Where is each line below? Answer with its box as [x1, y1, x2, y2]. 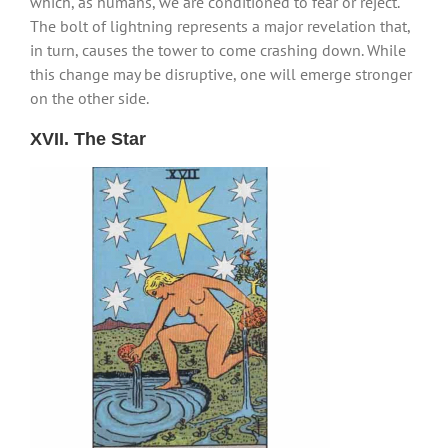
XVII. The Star [30, 128, 146, 149]
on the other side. [30, 87, 149, 108]
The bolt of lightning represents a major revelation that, [30, 15, 410, 36]
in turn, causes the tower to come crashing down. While [30, 39, 406, 60]
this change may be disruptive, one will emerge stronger [30, 63, 412, 84]
